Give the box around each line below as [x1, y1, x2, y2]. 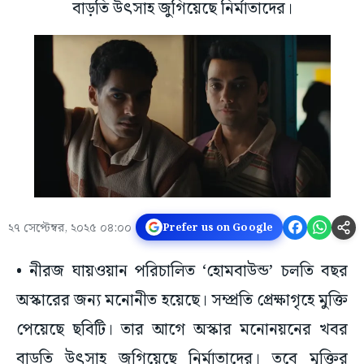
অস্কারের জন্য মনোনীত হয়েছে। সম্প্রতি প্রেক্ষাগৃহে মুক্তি [16, 288, 348, 314]
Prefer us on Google [162, 219, 273, 236]
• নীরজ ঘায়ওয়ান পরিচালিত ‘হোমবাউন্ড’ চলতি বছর [16, 258, 348, 285]
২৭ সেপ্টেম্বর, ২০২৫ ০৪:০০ [8, 219, 132, 239]
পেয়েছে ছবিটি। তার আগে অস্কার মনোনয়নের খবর [16, 317, 348, 344]
